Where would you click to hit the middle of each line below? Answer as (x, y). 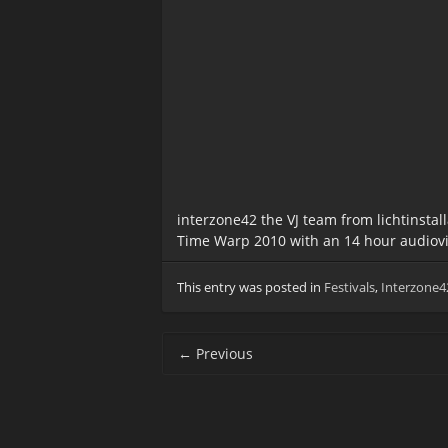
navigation (191, 363)
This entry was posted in (250, 287)
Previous (222, 353)
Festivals (349, 287)
